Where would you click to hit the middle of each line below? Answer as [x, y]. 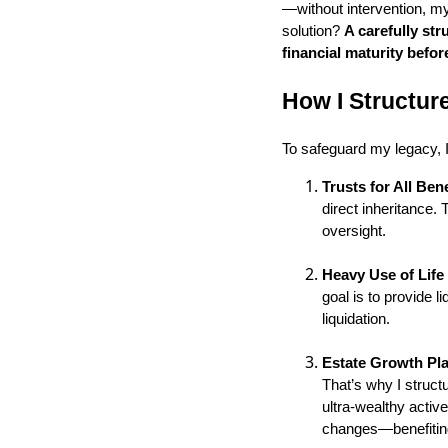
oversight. [354, 230]
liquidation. [356, 318]
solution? [313, 30]
